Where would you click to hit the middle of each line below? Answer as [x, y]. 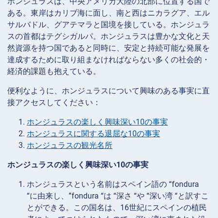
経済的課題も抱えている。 [54, 71]
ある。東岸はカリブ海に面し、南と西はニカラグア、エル [109, 13]
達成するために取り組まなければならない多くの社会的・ [109, 59]
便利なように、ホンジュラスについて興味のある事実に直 [109, 91]
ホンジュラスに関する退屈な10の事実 [93, 133]
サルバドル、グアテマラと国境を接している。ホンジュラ [109, 24]
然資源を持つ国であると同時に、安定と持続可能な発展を [109, 48]
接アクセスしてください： [54, 102]
